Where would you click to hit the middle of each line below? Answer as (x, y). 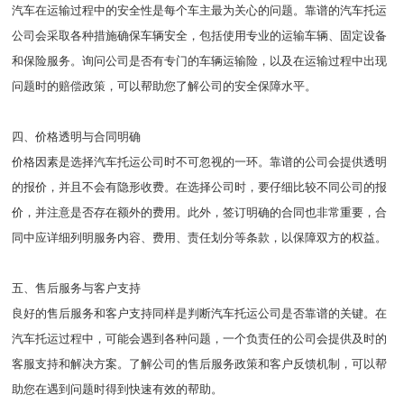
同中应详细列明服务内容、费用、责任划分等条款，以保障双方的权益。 (200, 237)
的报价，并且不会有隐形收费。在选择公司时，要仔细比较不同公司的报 (200, 187)
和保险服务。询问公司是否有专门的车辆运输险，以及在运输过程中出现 (200, 60)
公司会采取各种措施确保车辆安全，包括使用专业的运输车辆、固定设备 (200, 35)
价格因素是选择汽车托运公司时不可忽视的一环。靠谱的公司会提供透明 (200, 161)
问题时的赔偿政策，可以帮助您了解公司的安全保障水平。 (165, 86)
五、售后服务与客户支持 (77, 288)
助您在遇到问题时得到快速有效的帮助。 (118, 389)
